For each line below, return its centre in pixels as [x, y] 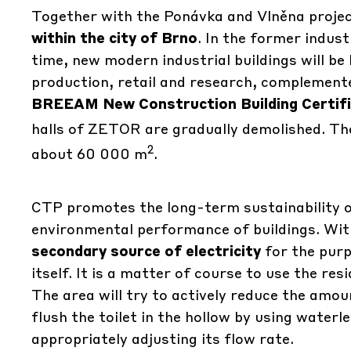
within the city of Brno [114, 37]
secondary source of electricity [146, 250]
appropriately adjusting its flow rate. [163, 338]
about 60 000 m [89, 153]
